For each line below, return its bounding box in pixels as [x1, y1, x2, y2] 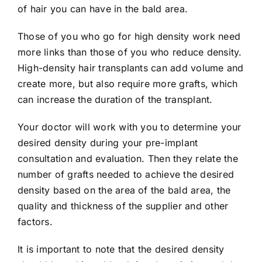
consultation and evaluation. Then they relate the [18, 152, 238, 164]
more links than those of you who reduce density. [18, 46, 242, 58]
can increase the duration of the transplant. [18, 93, 213, 105]
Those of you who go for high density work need [18, 30, 241, 42]
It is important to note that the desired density [18, 243, 225, 255]
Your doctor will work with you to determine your [18, 120, 242, 133]
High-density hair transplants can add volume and [18, 61, 244, 74]
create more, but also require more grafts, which [18, 77, 238, 89]
